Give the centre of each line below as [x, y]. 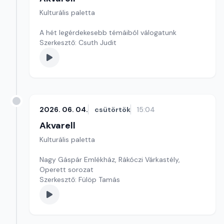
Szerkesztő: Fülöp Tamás [80, 179]
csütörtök [112, 109]
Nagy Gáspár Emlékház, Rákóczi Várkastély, [110, 159]
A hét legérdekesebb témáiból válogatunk [108, 32]
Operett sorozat [66, 169]
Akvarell [57, 125]
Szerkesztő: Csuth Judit [78, 42]
